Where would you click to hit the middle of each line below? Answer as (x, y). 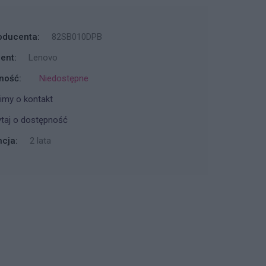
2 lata (41, 140)
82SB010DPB (77, 37)
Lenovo (43, 57)
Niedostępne (64, 78)
